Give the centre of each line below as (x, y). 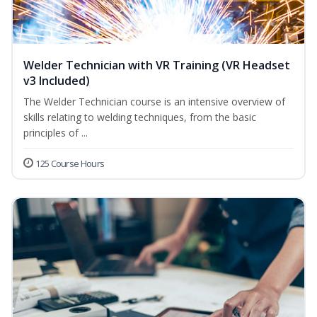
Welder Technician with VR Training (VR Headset (157, 65)
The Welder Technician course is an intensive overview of (154, 102)
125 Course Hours (70, 164)
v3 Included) (57, 81)
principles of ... (56, 133)
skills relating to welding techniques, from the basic (140, 117)
